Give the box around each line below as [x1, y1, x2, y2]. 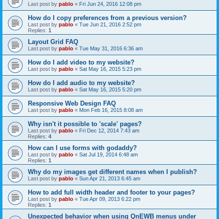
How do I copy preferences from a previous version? [28, 14, 187, 22]
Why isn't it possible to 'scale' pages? [28, 120, 142, 128]
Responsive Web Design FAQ [28, 100, 116, 107]
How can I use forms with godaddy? [28, 144, 137, 152]
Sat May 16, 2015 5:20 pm [79, 87, 141, 92]
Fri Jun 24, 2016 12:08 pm [79, 1, 141, 7]
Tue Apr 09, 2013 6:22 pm [79, 196, 140, 202]
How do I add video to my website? [28, 59, 134, 66]
